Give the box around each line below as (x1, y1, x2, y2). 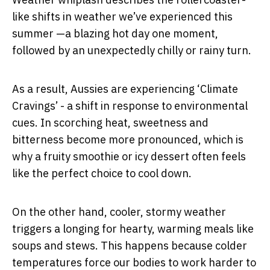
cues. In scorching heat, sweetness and (12, 115, 209, 130)
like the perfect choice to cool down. (12, 166, 192, 180)
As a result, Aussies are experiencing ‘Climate (12, 81, 238, 96)
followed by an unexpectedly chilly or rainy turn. (12, 43, 254, 57)
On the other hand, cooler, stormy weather (12, 204, 226, 219)
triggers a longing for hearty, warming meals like (12, 221, 254, 236)
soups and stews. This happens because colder (12, 238, 247, 253)
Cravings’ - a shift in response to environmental (12, 98, 248, 113)
